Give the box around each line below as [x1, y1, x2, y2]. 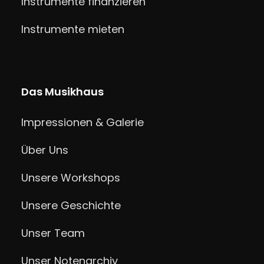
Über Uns [21, 143, 68, 157]
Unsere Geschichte [21, 198, 121, 213]
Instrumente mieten [21, 22, 124, 37]
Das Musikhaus [21, 84, 104, 99]
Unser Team [21, 226, 85, 240]
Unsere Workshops [21, 170, 120, 185]
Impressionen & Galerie [21, 115, 144, 130]
